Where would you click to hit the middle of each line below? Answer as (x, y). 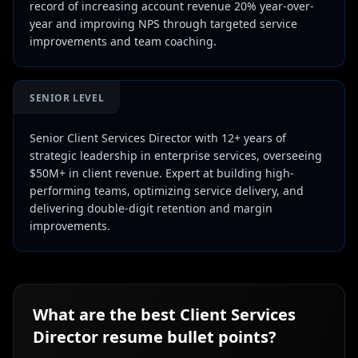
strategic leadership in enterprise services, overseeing (176, 155)
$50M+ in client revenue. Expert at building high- (162, 173)
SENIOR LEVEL (67, 98)
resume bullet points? (187, 337)
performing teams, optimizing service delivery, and (167, 191)
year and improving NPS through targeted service (163, 24)
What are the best (106, 314)
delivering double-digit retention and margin (151, 208)
